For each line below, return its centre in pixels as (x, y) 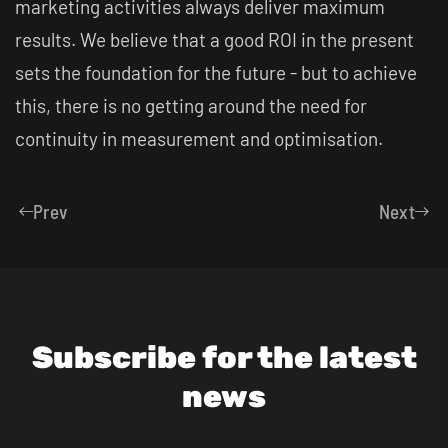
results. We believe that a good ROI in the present (214, 39)
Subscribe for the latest (224, 357)
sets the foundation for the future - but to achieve (216, 72)
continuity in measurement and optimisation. (199, 138)
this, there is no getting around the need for (191, 105)
